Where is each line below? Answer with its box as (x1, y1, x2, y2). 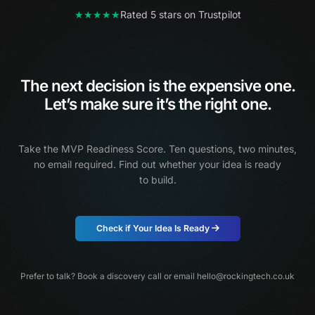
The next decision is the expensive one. (20, 75, 295, 95)
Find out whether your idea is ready (119, 157, 281, 170)
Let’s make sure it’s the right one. (44, 94, 271, 113)
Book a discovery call (77, 270, 162, 281)
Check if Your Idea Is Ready (96, 222, 212, 233)
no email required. (34, 157, 119, 170)
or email (162, 270, 197, 281)
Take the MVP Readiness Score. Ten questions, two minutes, (18, 142, 297, 155)
